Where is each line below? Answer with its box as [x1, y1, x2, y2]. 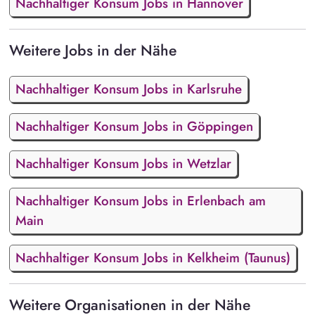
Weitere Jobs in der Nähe [8, 39, 176, 62]
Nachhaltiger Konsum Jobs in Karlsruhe [15, 79, 242, 98]
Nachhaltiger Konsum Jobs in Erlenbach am [15, 191, 266, 210]
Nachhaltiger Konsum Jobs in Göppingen [15, 116, 253, 136]
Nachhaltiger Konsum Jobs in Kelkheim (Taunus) [15, 247, 290, 267]
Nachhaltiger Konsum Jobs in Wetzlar [15, 153, 231, 173]
